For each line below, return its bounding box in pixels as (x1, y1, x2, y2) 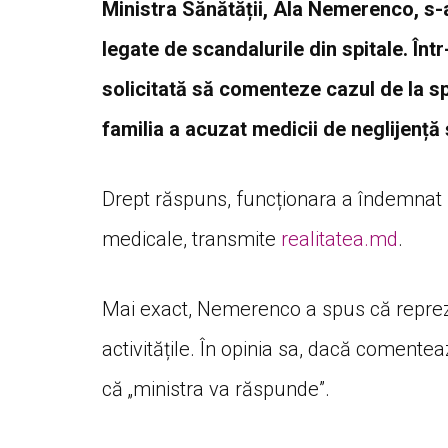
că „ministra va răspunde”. (102, 377, 330, 402)
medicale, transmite (102, 227, 281, 252)
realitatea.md (281, 227, 398, 252)
